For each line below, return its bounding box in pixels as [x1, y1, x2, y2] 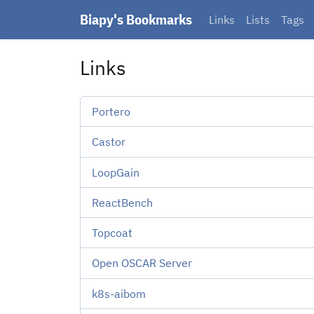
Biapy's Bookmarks [80, 10, 192, 29]
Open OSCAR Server [92, 256, 192, 271]
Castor [92, 135, 125, 149]
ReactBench [92, 195, 153, 210]
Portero [92, 104, 130, 119]
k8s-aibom [92, 286, 146, 301]
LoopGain [92, 165, 139, 179]
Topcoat [92, 226, 132, 240]
